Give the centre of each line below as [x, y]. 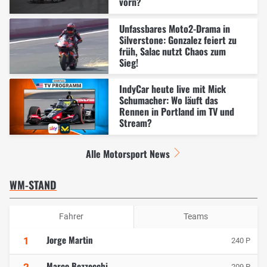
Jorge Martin [70, 239]
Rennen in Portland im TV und [176, 112]
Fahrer [72, 217]
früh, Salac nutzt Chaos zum [172, 51]
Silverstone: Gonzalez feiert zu [178, 40]
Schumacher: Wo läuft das [168, 100]
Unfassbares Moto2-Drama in [174, 28]
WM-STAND [33, 184]
